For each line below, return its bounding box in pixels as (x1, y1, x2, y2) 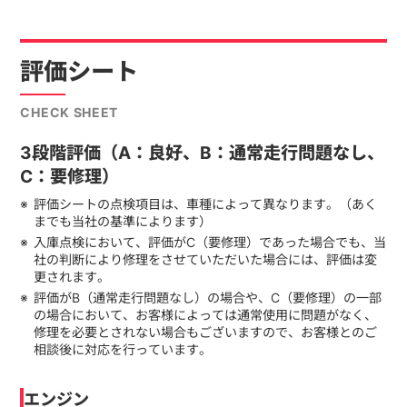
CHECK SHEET (20, 104, 119, 120)
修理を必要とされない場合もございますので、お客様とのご (33, 324, 377, 341)
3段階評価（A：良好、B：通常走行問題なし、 (20, 142, 385, 164)
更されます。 (33, 269, 110, 285)
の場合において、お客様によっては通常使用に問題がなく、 (33, 307, 377, 323)
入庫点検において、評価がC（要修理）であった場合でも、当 (33, 234, 386, 251)
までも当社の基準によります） (33, 213, 212, 230)
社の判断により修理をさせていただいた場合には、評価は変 (33, 252, 377, 268)
